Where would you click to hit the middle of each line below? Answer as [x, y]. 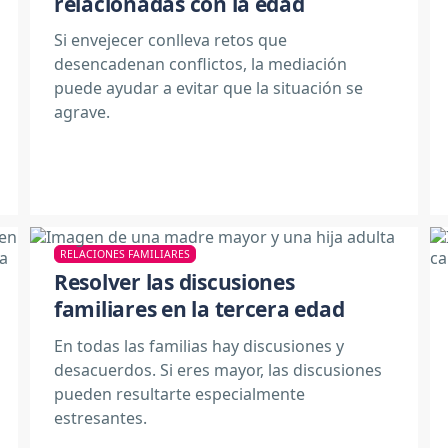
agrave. [82, 112]
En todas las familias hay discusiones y [199, 345]
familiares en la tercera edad [199, 309]
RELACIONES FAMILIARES [125, 254]
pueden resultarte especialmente [179, 393]
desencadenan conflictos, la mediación [200, 64]
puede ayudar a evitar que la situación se [208, 88]
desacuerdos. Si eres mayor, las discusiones [218, 369]
